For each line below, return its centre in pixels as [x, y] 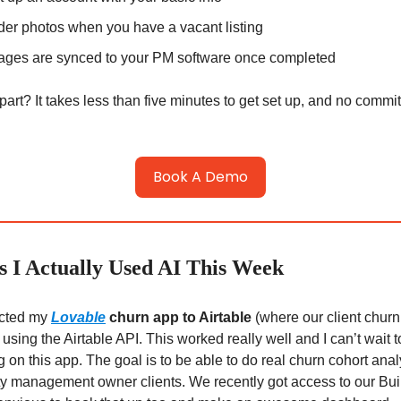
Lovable [78, 317]
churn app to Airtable [180, 317]
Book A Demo [200, 176]
